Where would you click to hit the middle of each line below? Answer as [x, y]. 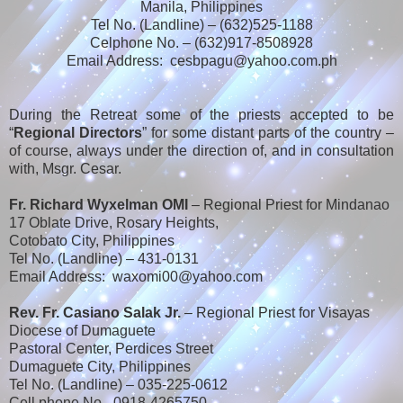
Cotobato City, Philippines [92, 241]
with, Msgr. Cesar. [65, 169]
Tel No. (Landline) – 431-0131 [104, 259]
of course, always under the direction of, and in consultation [201, 151]
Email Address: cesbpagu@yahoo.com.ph [201, 61]
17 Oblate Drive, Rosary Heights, [114, 223]
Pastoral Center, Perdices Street [111, 349]
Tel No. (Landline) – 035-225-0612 [118, 385]
